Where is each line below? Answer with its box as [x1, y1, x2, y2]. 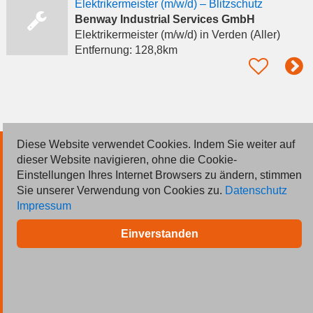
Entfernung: [74, 43, 135, 56]
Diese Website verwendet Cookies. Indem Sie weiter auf [17, 138, 295, 150]
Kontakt [10, 208, 48, 220]
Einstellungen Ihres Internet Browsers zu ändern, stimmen [17, 169, 302, 181]
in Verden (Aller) [196, 28, 280, 41]
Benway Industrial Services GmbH [74, 13, 255, 25]
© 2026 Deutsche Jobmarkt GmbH [12, 143, 164, 155]
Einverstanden [120, 228, 198, 240]
